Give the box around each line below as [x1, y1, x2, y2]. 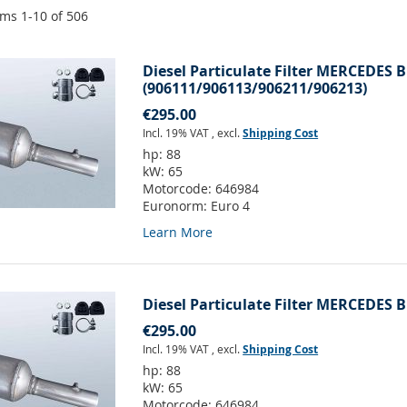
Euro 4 [211, 197, 251, 215]
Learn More [143, 223, 213, 242]
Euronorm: [143, 197, 212, 215]
